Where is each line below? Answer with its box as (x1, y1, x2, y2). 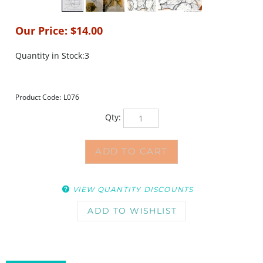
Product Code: (15, 92, 61, 102)
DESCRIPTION (9, 249, 63, 258)
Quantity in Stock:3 (15, 50, 89, 61)
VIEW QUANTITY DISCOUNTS (72, 164, 194, 173)
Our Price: (15, 23, 68, 38)
